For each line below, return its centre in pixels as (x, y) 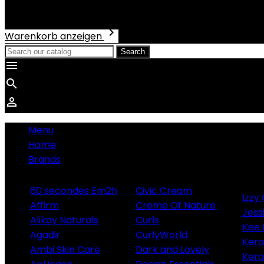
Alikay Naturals (64, 220)
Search (133, 52)
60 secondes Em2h (74, 191)
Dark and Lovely (172, 250)
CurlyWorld (161, 235)
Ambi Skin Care (65, 250)
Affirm (44, 205)
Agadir (45, 235)
